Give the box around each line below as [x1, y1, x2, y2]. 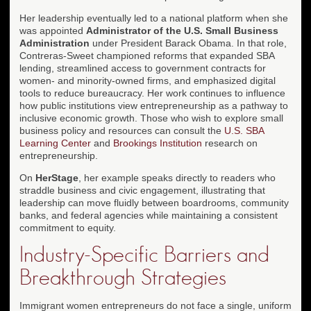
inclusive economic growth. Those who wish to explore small [19, 112, 283, 124]
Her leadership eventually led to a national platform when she [19, 12, 288, 24]
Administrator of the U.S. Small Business [86, 24, 278, 36]
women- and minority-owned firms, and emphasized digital [19, 74, 276, 86]
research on [202, 137, 258, 149]
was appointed [19, 24, 86, 36]
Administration [19, 37, 90, 49]
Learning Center [19, 137, 91, 149]
